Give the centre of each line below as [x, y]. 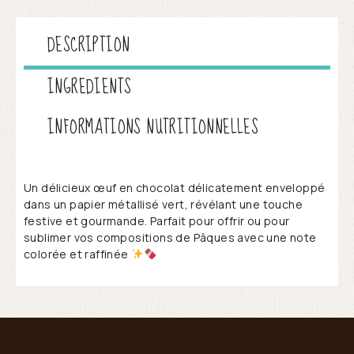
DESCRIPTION [89, 45]
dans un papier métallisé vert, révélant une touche [163, 204]
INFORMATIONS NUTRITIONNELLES [153, 127]
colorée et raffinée [78, 254]
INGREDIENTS [90, 87]
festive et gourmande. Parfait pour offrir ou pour [157, 220]
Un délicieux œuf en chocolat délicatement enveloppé [175, 187]
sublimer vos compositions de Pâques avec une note [170, 237]
